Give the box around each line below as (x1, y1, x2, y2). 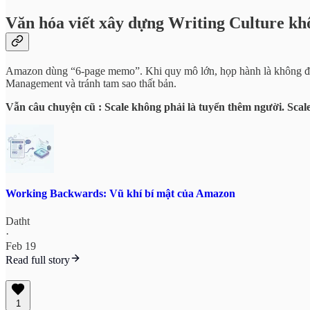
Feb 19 (6, 239, 36, 252)
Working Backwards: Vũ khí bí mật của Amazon (6, 188, 235, 200)
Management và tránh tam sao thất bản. (6, 77, 176, 89)
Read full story (6, 253, 70, 266)
